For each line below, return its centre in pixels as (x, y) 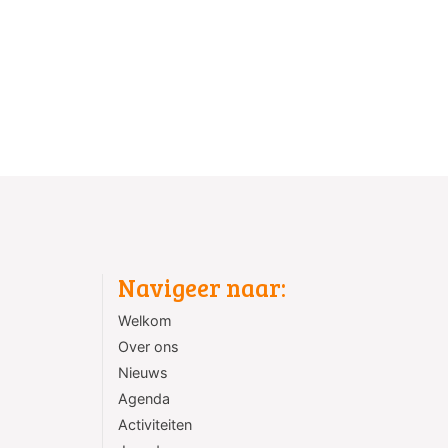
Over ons (148, 347)
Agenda (144, 399)
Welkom (145, 321)
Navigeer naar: (202, 288)
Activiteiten (155, 425)
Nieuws (143, 373)
